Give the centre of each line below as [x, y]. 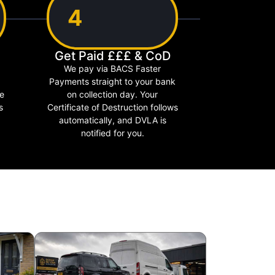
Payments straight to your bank [112, 81]
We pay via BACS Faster [112, 68]
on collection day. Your [112, 94]
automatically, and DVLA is [112, 120]
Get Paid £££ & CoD [112, 56]
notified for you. [112, 133]
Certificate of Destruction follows [112, 107]
